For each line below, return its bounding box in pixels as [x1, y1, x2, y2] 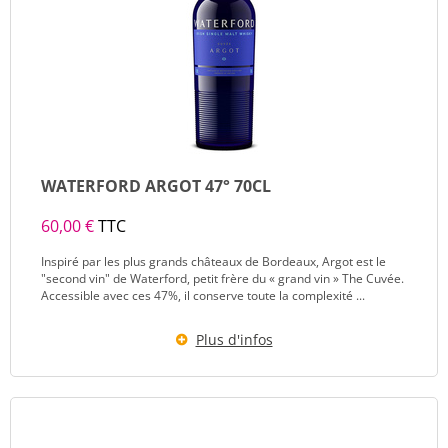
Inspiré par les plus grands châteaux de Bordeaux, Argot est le [41, 253, 386, 270]
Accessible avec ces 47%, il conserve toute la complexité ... [41, 287, 365, 304]
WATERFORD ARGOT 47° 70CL [41, 175, 271, 197]
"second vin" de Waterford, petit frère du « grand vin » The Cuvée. [41, 270, 404, 287]
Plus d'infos [195, 330, 273, 349]
